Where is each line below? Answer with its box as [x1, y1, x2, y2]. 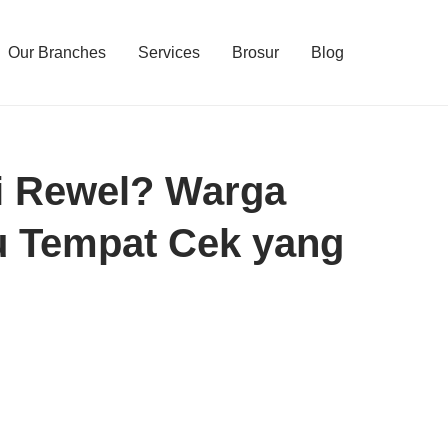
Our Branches [7, 43, 106, 61]
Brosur [231, 43, 279, 61]
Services [137, 43, 200, 61]
